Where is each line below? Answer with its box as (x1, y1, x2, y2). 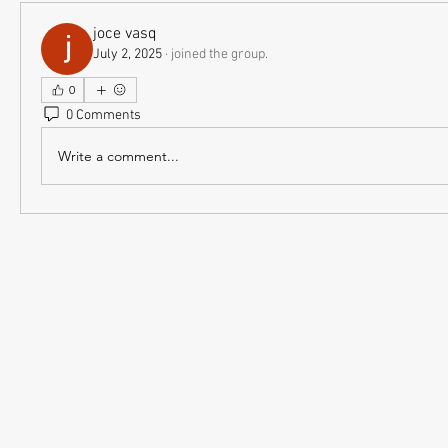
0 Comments (66, 106, 141, 124)
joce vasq (93, 24, 157, 44)
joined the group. (171, 46, 268, 63)
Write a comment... (58, 146, 179, 165)
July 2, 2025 (93, 46, 162, 63)
